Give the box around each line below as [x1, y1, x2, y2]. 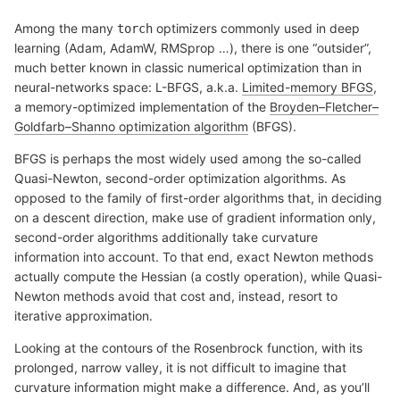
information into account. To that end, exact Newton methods [14, 248, 373, 264]
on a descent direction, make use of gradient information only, [14, 209, 376, 225]
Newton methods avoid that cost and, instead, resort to [14, 287, 337, 304]
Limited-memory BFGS [242, 79, 373, 95]
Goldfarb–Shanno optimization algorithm [14, 118, 248, 134]
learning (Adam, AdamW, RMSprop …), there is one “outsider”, [14, 39, 371, 55]
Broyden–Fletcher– [270, 98, 379, 114]
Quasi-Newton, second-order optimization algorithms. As [14, 170, 346, 186]
